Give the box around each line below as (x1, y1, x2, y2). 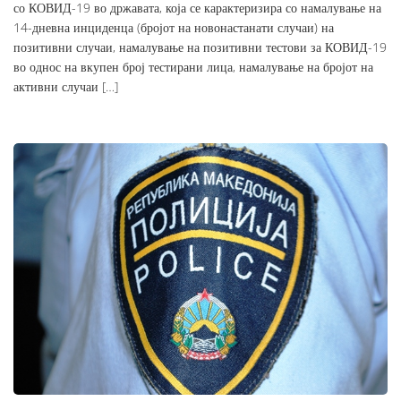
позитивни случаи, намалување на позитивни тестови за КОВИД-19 (13, 38, 387, 56)
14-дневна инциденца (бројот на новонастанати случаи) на (13, 19, 334, 37)
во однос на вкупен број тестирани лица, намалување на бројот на (13, 58, 373, 76)
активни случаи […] (13, 78, 118, 96)
